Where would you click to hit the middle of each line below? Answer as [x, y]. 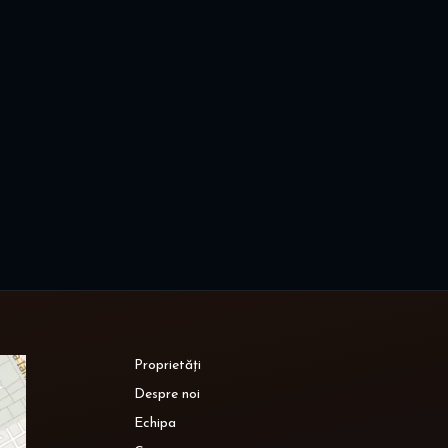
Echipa [155, 424]
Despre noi [167, 395]
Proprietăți [167, 366]
